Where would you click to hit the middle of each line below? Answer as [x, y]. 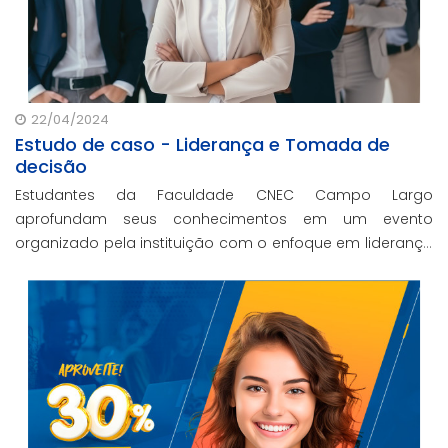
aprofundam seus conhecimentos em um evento [224, 219]
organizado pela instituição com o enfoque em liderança [224, 243]
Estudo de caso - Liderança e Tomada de [202, 144]
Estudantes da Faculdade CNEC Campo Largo [224, 195]
